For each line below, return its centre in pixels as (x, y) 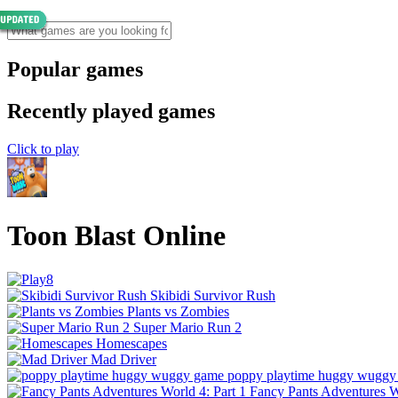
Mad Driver (123, 359)
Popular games (75, 69)
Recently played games (111, 111)
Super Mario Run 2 (187, 327)
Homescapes (131, 343)
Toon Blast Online (116, 236)
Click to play (43, 148)
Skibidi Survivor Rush (213, 295)
